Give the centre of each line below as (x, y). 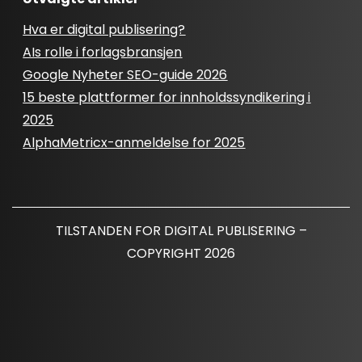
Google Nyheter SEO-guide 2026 (125, 75)
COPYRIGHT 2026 (181, 254)
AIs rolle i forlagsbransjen (103, 53)
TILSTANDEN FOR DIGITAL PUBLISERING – (181, 231)
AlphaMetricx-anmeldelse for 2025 (134, 143)
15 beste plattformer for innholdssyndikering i (167, 98)
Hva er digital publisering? (104, 30)
